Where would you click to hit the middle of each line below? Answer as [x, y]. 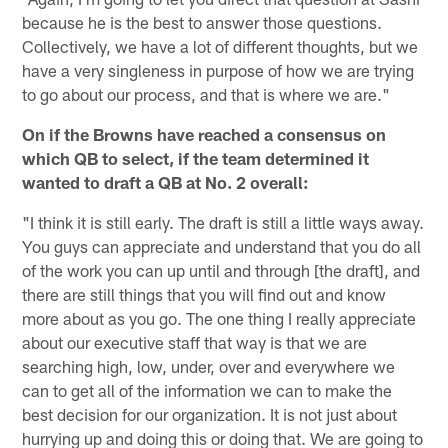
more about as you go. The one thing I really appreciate [219, 318]
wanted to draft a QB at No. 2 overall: [166, 182]
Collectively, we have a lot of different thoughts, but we [220, 46]
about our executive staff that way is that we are [195, 342]
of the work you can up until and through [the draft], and [221, 270]
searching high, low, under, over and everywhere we [209, 366]
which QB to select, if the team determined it [196, 158]
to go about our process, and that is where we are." [206, 94]
